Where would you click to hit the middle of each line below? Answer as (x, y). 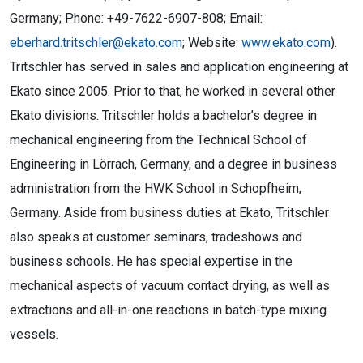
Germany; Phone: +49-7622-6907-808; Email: (136, 18)
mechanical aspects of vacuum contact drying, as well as (170, 286)
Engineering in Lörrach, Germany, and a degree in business (173, 164)
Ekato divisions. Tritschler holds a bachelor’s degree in (163, 115)
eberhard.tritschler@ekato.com (96, 43)
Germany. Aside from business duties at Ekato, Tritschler (169, 213)
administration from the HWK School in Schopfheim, (156, 188)
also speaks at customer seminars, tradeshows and (156, 237)
